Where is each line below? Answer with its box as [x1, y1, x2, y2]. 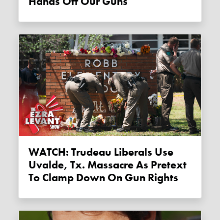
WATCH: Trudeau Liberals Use [28, 145, 174, 160]
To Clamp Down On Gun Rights [28, 171, 179, 185]
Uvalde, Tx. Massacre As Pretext [28, 158, 187, 172]
